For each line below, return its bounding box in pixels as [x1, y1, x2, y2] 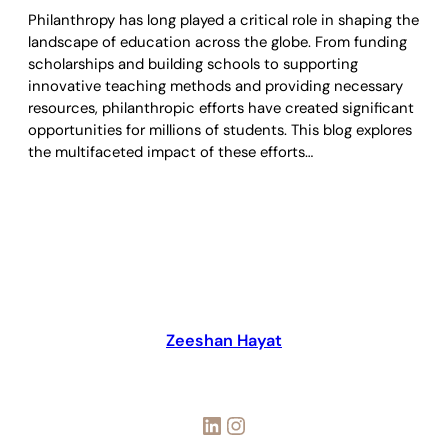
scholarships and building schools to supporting [28, 53, 358, 74]
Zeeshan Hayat [166, 330, 282, 352]
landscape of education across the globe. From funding [28, 31, 407, 52]
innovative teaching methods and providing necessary [28, 75, 403, 96]
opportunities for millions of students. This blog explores [28, 119, 412, 140]
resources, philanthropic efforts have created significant [28, 97, 414, 118]
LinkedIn [199, 408, 213, 440]
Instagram [223, 408, 244, 440]
